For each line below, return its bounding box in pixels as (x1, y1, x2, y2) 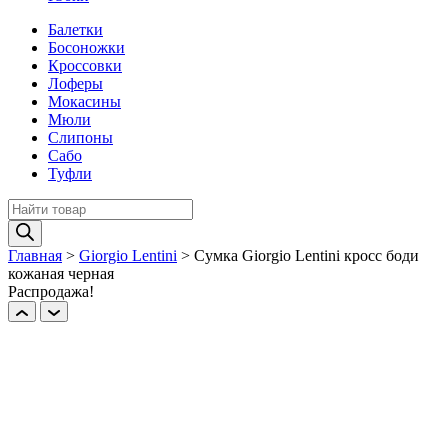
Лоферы (48, 75, 103, 93)
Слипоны (48, 129, 113, 147)
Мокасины (48, 93, 121, 111)
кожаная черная (8, 265, 114, 283)
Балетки (48, 21, 103, 39)
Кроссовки (48, 57, 122, 75)
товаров (7, 216, 61, 234)
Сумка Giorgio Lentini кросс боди (194, 247, 419, 265)
